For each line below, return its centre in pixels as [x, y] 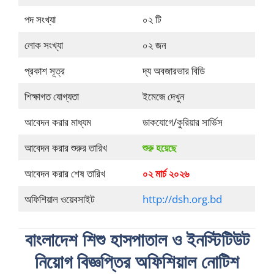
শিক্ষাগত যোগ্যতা [51, 97]
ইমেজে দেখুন [163, 97]
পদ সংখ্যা [40, 20]
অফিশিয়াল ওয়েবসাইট [59, 199]
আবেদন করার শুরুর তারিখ [65, 148]
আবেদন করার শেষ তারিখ [65, 174]
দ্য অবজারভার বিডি [173, 71]
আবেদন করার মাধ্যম [57, 122]
